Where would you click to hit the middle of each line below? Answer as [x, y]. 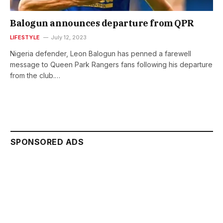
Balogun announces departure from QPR [102, 23]
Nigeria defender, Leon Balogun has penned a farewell [101, 54]
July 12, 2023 [68, 38]
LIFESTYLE [25, 38]
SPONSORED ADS [47, 142]
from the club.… [35, 76]
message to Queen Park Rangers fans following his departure [111, 65]
